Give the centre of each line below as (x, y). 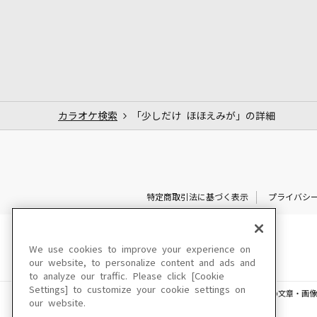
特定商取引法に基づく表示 (197, 197)
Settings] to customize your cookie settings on (137, 290)
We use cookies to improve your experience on (140, 249)
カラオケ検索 (88, 116)
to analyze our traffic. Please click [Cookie (127, 276)
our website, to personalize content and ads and (142, 263)
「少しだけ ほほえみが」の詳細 (203, 116)
